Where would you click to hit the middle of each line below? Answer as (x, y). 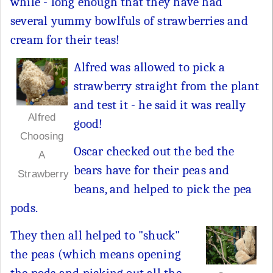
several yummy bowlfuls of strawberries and (129, 21)
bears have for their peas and (151, 170)
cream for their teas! (65, 40)
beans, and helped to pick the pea (163, 189)
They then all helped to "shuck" (95, 236)
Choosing (42, 136)
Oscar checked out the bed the (154, 151)
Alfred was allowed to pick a (149, 67)
